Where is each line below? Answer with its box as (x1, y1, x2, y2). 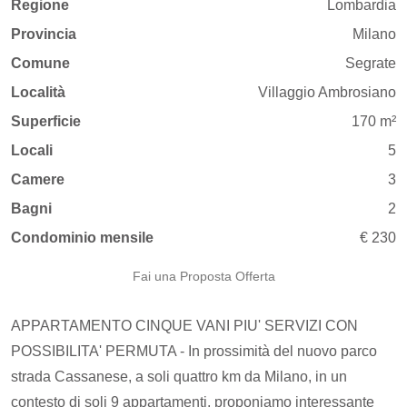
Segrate (345, 55, 396, 71)
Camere (11, 172, 65, 187)
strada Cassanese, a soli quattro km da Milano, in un (11, 369, 347, 384)
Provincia (11, 26, 76, 42)
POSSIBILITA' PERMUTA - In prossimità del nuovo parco (11, 343, 377, 359)
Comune (11, 55, 70, 71)
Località (11, 84, 65, 100)
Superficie (11, 114, 81, 129)
